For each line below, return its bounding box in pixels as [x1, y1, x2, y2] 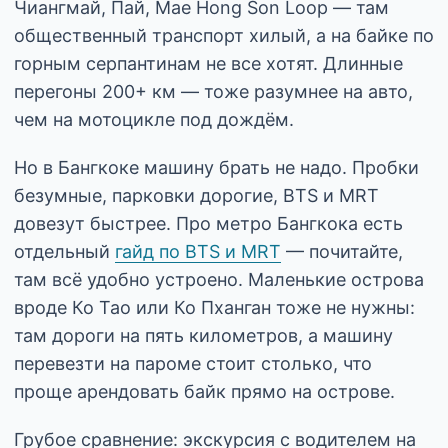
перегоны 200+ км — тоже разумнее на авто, [14, 80, 413, 102]
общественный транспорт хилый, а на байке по [14, 24, 434, 46]
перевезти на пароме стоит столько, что [14, 352, 372, 374]
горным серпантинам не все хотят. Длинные [14, 52, 403, 74]
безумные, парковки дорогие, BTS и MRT [14, 184, 379, 206]
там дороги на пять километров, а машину [14, 324, 393, 346]
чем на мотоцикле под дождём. [14, 108, 294, 130]
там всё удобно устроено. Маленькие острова [14, 268, 424, 290]
